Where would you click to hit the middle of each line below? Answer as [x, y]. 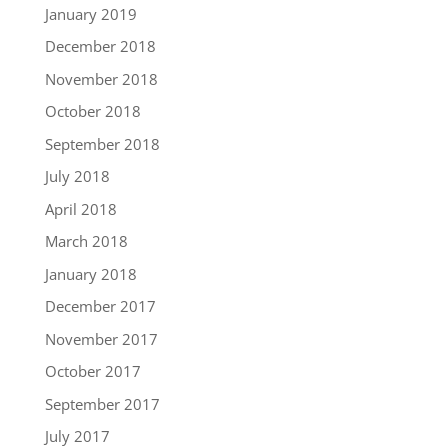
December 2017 [100, 306]
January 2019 [90, 13]
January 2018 [90, 273]
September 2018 [102, 143]
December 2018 [100, 46]
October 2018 [92, 111]
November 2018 [101, 78]
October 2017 [92, 371]
